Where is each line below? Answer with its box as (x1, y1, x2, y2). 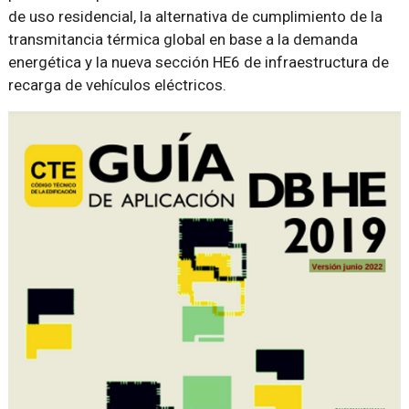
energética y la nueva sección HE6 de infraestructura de (7, 53, 389, 71)
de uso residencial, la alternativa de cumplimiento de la (7, 7, 383, 26)
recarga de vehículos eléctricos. (7, 76, 226, 94)
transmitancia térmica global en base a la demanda (7, 30, 358, 48)
